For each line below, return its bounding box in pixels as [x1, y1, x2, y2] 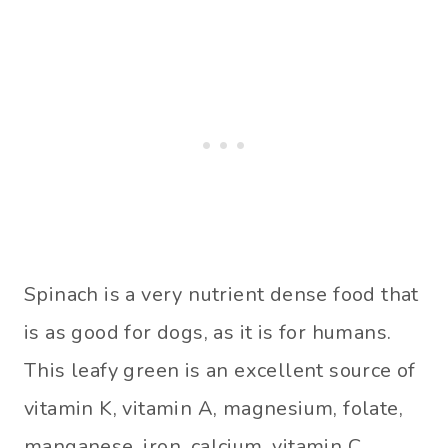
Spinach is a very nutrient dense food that [24, 281, 419, 309]
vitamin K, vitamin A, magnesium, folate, [24, 395, 403, 423]
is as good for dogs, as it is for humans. [24, 319, 392, 347]
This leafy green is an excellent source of [24, 357, 416, 385]
